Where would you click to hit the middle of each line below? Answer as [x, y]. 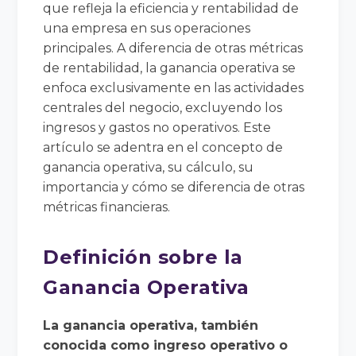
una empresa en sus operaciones [147, 28]
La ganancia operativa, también [151, 325]
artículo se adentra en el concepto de [163, 147]
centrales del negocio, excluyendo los [163, 107]
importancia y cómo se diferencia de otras [174, 187]
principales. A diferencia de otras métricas [173, 48]
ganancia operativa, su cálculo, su [149, 167]
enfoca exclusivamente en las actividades [174, 87]
